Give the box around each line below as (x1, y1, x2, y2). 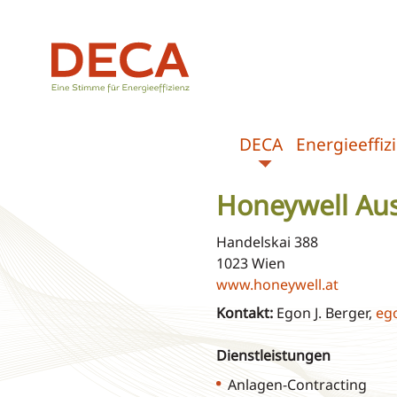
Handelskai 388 (215, 232, 318, 253)
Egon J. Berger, (272, 303, 376, 323)
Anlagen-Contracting (227, 374, 367, 394)
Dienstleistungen (215, 346, 331, 366)
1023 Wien (215, 253, 285, 274)
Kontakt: (215, 303, 273, 323)
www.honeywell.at (215, 275, 339, 295)
